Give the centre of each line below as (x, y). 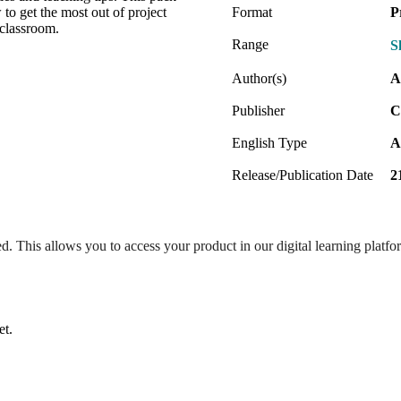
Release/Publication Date (303, 175)
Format (252, 12)
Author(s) (259, 78)
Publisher (258, 110)
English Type (269, 142)
